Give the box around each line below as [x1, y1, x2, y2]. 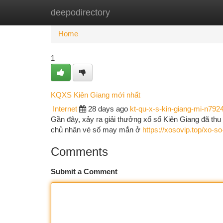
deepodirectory [51, 7, 110, 17]
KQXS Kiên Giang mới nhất [51, 91, 140, 99]
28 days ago [88, 105, 128, 113]
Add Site [172, 8, 199, 16]
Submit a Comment [51, 168, 117, 176]
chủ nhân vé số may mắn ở [51, 126, 142, 134]
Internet [53, 105, 77, 113]
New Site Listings [101, 8, 157, 16]
